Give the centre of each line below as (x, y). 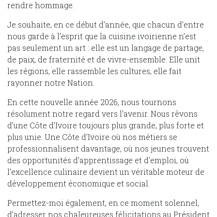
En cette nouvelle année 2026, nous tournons (92, 102)
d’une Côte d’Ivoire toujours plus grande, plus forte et (106, 125)
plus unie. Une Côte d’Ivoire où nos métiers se (92, 137)
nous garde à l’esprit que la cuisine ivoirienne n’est (102, 36)
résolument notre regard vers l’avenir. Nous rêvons (102, 113)
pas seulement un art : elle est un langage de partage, (106, 47)
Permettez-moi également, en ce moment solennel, (103, 202)
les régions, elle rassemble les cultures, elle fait (94, 71)
